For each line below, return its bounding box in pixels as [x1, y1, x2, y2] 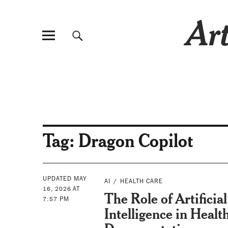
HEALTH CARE [120, 178, 163, 185]
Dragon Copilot [78, 129, 193, 152]
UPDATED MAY [43, 175, 87, 182]
